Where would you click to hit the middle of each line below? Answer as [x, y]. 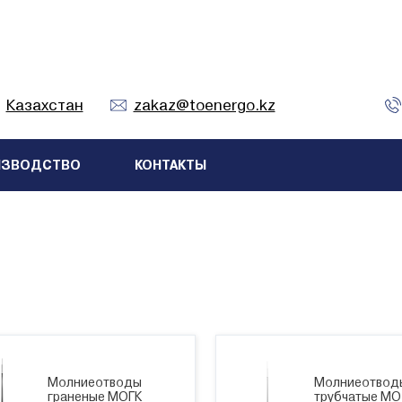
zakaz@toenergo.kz [204, 105]
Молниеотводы [94, 382]
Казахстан [44, 105]
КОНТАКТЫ [171, 165]
